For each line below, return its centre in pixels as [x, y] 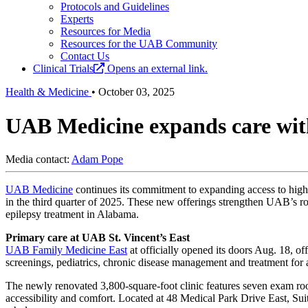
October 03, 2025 [136, 92]
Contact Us [85, 56]
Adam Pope [97, 159]
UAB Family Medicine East [66, 250]
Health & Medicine [48, 92]
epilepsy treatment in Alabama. [72, 214]
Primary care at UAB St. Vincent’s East [98, 238]
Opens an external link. [157, 69]
